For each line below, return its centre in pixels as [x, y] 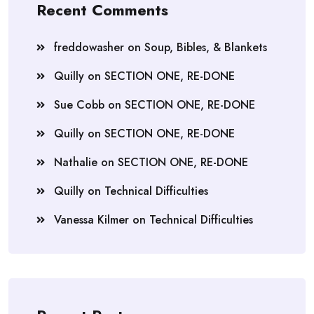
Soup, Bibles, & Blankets [206, 48]
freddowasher [89, 48]
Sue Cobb [79, 105]
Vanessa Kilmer [91, 220]
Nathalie [76, 163]
